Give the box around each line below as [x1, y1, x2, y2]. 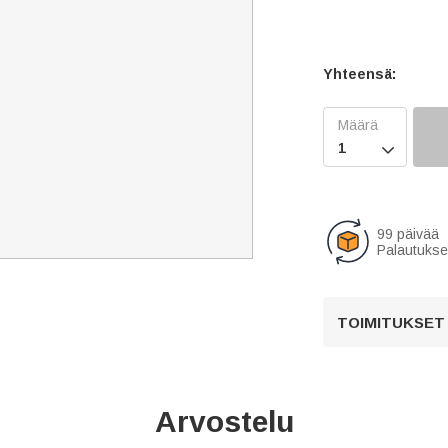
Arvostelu [154, 405, 294, 438]
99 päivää [377, 226, 440, 242]
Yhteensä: [323, 66, 397, 82]
